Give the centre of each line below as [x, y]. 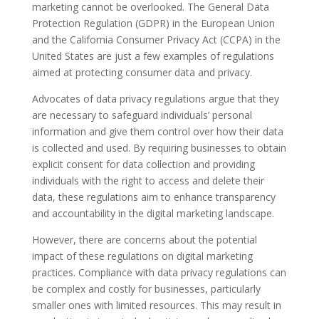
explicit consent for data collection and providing [143, 164]
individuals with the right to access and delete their [148, 181]
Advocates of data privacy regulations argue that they [155, 99]
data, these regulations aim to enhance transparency [153, 197]
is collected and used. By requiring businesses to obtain [159, 148]
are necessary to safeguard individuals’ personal [142, 115]
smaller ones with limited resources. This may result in [156, 305]
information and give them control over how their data [157, 131]
